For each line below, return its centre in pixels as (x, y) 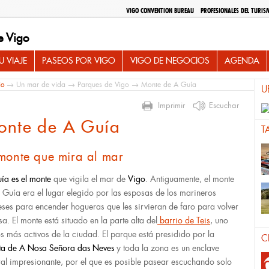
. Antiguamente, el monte (190, 179)
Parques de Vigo (103, 85)
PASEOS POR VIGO (79, 61)
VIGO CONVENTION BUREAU (160, 11)
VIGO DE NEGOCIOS (170, 61)
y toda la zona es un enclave (167, 248)
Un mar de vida (41, 85)
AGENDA (242, 61)
